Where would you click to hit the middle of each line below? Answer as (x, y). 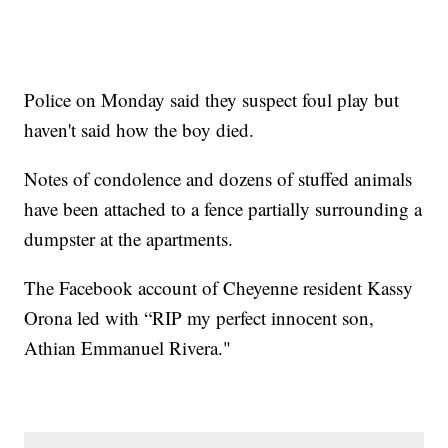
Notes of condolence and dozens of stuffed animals (218, 179)
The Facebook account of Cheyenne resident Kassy (219, 288)
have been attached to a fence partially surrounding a (223, 209)
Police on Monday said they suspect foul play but (212, 100)
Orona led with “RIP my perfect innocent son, (199, 318)
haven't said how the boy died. (139, 130)
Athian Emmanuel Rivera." (128, 348)
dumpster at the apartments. (129, 239)
